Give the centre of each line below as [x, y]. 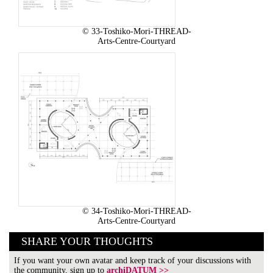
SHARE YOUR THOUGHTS [87, 241]
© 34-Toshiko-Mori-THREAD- [136, 211]
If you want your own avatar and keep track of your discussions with [133, 260]
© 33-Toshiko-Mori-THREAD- [136, 31]
